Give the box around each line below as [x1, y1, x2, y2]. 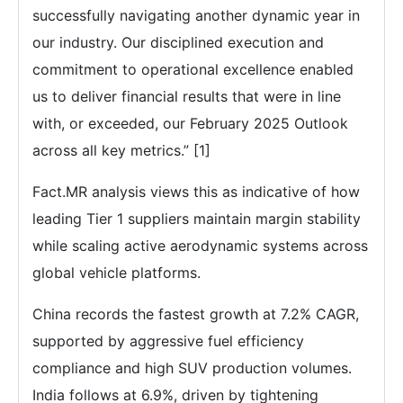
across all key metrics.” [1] [32, 141, 210, 159]
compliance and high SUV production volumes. [32, 359, 352, 377]
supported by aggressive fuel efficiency [32, 332, 304, 350]
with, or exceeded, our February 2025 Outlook [32, 114, 348, 132]
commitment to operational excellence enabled [32, 60, 354, 78]
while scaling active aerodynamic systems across [32, 237, 368, 255]
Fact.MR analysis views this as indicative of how [32, 183, 360, 201]
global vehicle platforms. [32, 264, 201, 282]
